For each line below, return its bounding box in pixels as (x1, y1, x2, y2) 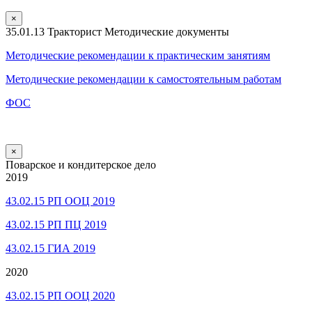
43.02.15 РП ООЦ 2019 (6, 194, 115, 207)
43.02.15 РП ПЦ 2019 (6, 218, 107, 231)
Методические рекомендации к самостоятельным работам (6, 72, 281, 85)
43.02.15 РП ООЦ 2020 (6, 289, 115, 302)
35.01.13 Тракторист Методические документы (6, 25, 229, 38)
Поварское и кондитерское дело (6, 158, 156, 171)
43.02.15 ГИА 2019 (6, 242, 95, 254)
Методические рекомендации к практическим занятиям (6, 49, 270, 61)
